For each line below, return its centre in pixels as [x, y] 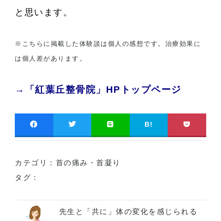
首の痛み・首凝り [88, 163]
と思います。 [44, 13]
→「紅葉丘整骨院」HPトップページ [98, 90]
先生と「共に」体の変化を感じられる [128, 211]
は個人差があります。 [51, 59]
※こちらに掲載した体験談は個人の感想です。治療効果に [108, 44]
